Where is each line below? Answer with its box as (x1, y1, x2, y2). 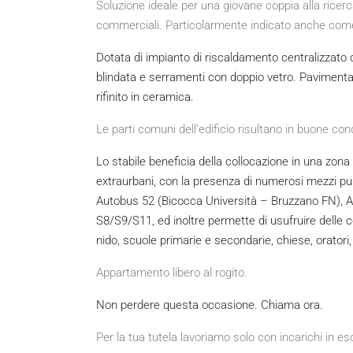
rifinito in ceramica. (96, 90, 194, 105)
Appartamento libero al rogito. (96, 266, 247, 281)
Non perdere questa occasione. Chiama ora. (96, 298, 323, 313)
